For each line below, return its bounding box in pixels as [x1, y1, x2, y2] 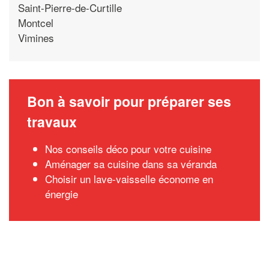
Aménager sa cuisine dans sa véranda [45, 156, 217, 171]
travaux [27, 112, 77, 131]
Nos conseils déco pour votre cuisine [45, 141, 211, 156]
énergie [45, 186, 78, 201]
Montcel [18, 14, 53, 30]
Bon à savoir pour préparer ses [27, 91, 231, 111]
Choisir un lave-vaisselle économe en [45, 171, 213, 186]
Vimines [18, 29, 54, 45]
